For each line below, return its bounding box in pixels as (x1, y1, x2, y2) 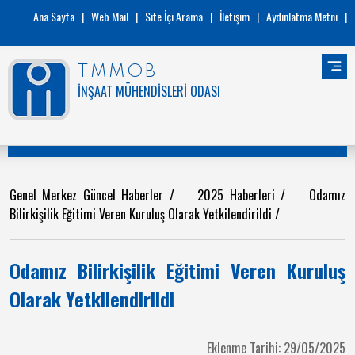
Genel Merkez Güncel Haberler (10, 185, 170, 204)
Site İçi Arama (145, 8, 203, 25)
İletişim (219, 8, 250, 25)
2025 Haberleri (197, 185, 281, 204)
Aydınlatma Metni (266, 8, 338, 25)
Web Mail (91, 8, 128, 25)
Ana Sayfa (33, 8, 74, 25)
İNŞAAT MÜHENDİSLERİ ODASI (78, 82, 220, 101)
